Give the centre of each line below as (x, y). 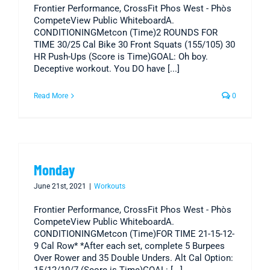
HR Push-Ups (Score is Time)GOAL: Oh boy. (121, 57)
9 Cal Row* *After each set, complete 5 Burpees (129, 246)
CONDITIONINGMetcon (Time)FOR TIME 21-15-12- (134, 234)
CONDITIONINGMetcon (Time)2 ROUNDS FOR (126, 33)
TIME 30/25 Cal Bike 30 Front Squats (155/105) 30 (134, 45)
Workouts (110, 187)
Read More (51, 96)
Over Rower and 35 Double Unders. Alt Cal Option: (133, 258)
